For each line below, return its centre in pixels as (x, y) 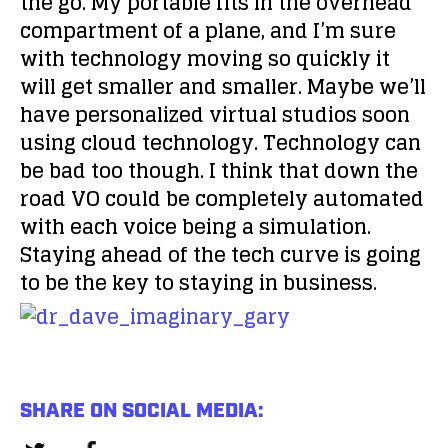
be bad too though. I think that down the (219, 171)
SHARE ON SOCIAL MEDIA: (142, 411)
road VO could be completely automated (222, 199)
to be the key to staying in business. (198, 283)
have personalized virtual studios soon (215, 115)
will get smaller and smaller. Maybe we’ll (223, 87)
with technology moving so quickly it (205, 59)
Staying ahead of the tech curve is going (220, 255)
